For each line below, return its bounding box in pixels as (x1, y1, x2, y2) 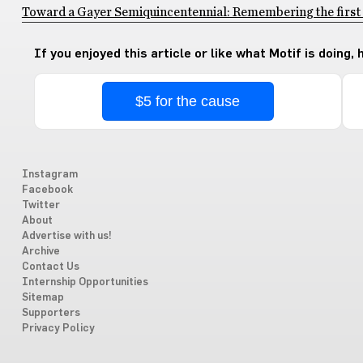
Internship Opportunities (21, 276, 148, 288)
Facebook (21, 184, 73, 195)
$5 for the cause (135, 92, 241, 109)
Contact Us (21, 261, 79, 272)
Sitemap (21, 292, 64, 303)
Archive (21, 246, 60, 257)
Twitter (21, 199, 60, 211)
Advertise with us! (21, 230, 112, 241)
